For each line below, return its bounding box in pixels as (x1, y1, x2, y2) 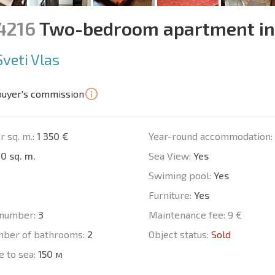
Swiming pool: (148, 169, 211, 182)
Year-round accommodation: (148, 130, 273, 142)
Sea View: (148, 150, 191, 162)
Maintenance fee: (148, 209, 225, 221)
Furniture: (148, 189, 192, 201)
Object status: (148, 228, 209, 241)
